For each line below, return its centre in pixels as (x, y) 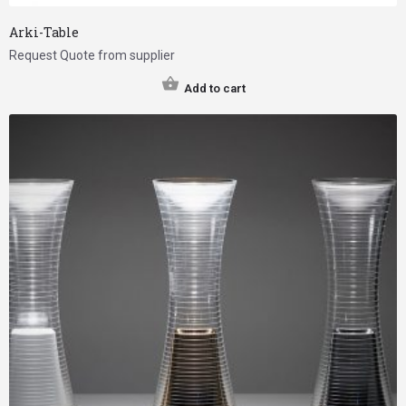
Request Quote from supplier (92, 56)
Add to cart (214, 89)
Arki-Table (44, 33)
